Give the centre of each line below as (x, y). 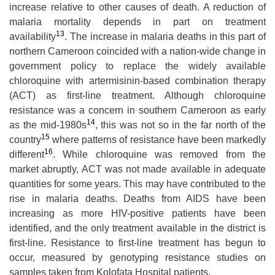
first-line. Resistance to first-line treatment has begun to (137, 242)
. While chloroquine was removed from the (159, 154)
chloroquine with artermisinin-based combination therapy (137, 80)
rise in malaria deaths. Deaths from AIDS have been (137, 198)
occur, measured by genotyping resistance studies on (137, 257)
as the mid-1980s (48, 125)
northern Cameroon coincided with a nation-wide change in (137, 51)
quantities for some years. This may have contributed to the (137, 184)
